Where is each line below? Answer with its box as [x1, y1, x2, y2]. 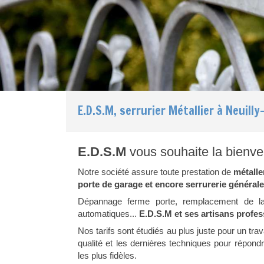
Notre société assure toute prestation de [78, 167, 234, 177]
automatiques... [78, 209, 139, 219]
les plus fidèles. [78, 250, 137, 260]
